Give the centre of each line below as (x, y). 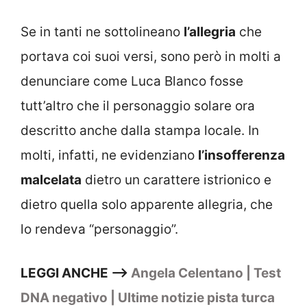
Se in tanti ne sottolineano (102, 32)
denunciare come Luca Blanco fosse (132, 81)
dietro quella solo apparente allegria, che (147, 204)
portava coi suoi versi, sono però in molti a (151, 56)
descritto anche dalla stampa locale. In (140, 130)
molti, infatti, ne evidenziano (109, 155)
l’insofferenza (242, 155)
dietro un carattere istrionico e (176, 180)
